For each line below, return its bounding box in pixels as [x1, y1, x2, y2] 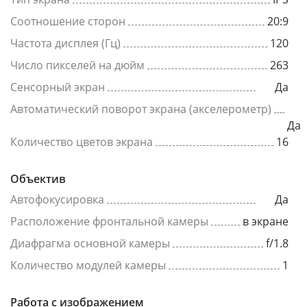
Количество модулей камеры [10, 258, 166, 273]
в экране [243, 214, 288, 229]
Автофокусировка [10, 192, 104, 207]
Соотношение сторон [10, 14, 125, 29]
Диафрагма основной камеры [10, 236, 170, 251]
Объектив [10, 171, 66, 186]
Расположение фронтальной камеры [10, 214, 208, 229]
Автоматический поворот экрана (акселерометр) [10, 101, 271, 116]
